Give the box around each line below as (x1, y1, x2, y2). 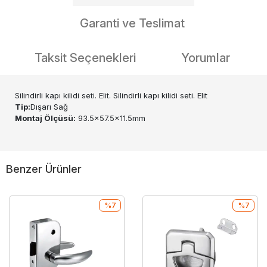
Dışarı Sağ (30, 102, 68, 111)
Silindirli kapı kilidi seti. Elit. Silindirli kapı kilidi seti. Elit (15, 91, 207, 100)
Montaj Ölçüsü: (15, 113, 76, 123)
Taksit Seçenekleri (35, 51, 136, 65)
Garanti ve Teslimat (80, 16, 185, 30)
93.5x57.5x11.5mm (76, 113, 145, 123)
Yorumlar (181, 51, 230, 65)
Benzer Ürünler (6, 162, 82, 175)
